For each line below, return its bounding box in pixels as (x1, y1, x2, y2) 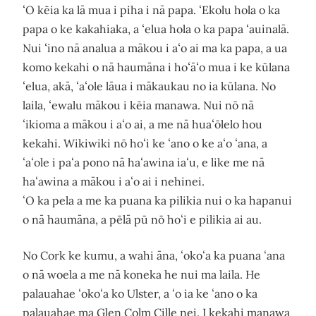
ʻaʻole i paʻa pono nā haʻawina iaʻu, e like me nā (23, 155, 265, 169)
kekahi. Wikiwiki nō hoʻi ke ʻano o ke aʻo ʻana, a (23, 136, 267, 150)
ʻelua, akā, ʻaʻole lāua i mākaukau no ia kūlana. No (23, 79, 276, 93)
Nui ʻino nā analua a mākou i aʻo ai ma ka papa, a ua (23, 41, 287, 55)
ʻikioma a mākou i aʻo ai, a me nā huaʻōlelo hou (23, 117, 262, 131)
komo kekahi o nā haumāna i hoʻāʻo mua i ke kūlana (23, 60, 290, 74)
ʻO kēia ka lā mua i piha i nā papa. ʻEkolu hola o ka (23, 3, 280, 17)
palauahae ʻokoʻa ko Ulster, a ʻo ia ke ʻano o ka (23, 286, 257, 300)
